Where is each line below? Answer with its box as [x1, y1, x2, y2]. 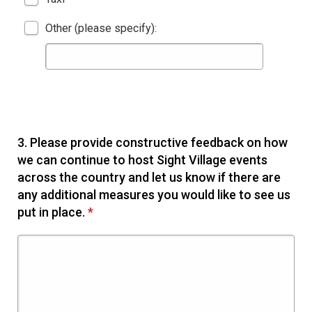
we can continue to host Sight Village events [17, 153, 267, 168]
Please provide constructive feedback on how [30, 135, 288, 150]
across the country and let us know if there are [17, 170, 281, 185]
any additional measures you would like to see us [17, 187, 290, 203]
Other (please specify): [45, 22, 157, 36]
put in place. [17, 205, 88, 220]
